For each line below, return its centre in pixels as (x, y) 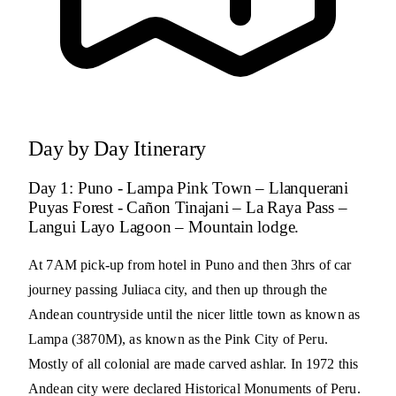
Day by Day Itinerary (118, 148)
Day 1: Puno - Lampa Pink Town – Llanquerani (188, 187)
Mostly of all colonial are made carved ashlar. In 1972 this (194, 364)
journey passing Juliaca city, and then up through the (178, 290)
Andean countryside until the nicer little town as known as (194, 315)
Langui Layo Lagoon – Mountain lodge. (164, 226)
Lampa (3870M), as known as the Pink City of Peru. (178, 339)
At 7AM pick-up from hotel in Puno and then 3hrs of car (190, 265)
